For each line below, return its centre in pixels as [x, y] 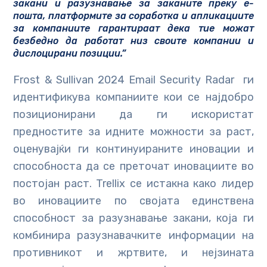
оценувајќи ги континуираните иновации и [133, 149]
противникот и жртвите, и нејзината [133, 253]
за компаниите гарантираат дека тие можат [133, 29]
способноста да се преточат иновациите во [133, 167]
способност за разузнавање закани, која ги [133, 218]
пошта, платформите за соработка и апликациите [133, 16]
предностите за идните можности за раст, [133, 132]
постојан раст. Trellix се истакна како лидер [133, 184]
